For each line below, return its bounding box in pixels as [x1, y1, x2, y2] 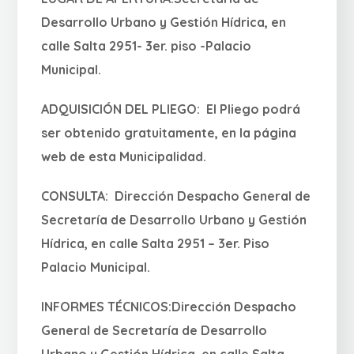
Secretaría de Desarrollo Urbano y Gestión [41, 212, 307, 228]
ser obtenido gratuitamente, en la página [41, 125, 297, 141]
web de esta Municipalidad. [41, 149, 207, 165]
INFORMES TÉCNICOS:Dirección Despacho [41, 299, 297, 315]
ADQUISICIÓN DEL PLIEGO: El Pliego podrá [41, 101, 301, 118]
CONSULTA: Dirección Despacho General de [41, 188, 311, 205]
